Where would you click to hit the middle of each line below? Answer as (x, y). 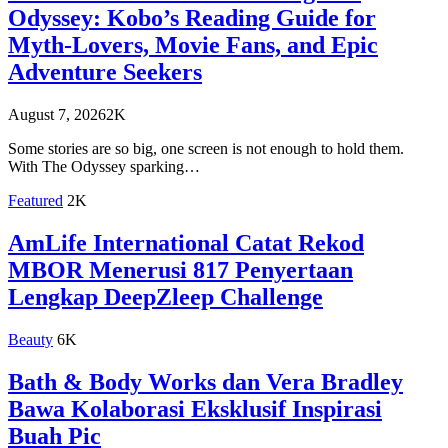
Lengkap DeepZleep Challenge (165, 297)
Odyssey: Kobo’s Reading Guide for (192, 18)
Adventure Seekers (105, 72)
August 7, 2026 (57, 115)
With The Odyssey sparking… (104, 167)
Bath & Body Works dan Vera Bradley (205, 381)
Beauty (30, 339)
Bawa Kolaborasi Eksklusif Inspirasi (195, 408)
